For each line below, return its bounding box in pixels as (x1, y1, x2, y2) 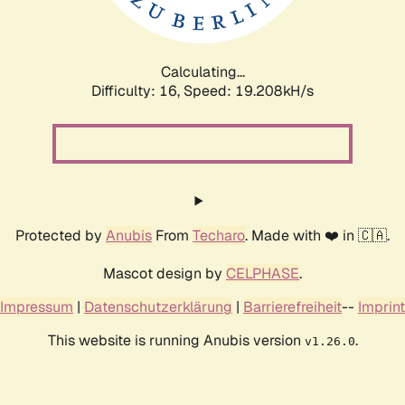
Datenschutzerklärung (84, 297, 232, 316)
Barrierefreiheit (243, 297, 342, 316)
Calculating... (160, 61, 245, 81)
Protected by (15, 225, 106, 245)
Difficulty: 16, (91, 80, 184, 100)
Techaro (193, 225, 245, 245)
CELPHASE (226, 263, 299, 283)
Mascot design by (103, 263, 226, 283)
